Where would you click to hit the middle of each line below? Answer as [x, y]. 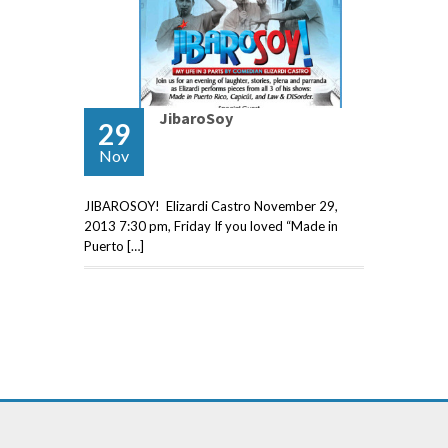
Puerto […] [114, 246]
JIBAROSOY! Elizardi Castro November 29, [211, 206]
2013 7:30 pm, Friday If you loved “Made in [211, 226]
